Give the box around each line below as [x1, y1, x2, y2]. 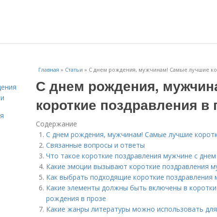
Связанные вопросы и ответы [46, 140, 145, 150]
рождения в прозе [46, 194, 106, 203]
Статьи [65, 66, 83, 73]
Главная [38, 66, 59, 73]
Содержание [36, 119, 77, 128]
